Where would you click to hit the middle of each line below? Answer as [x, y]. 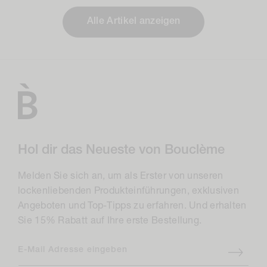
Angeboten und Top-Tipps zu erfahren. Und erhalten [132, 207]
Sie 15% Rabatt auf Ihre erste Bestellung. [110, 221]
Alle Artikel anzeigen [133, 22]
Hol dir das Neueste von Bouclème [121, 150]
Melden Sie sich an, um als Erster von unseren [121, 177]
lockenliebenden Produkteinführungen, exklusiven [129, 192]
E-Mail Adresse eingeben [73, 250]
